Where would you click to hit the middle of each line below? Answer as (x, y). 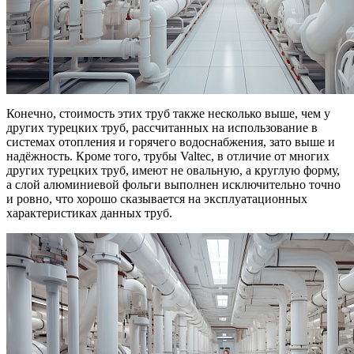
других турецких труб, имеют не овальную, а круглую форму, (173, 171)
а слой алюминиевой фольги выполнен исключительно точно (173, 185)
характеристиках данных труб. (89, 213)
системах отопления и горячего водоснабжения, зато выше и (171, 142)
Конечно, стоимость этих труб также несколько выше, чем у (168, 114)
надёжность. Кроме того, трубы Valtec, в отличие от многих (168, 156)
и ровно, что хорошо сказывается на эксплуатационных (157, 199)
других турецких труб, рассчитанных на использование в (162, 128)
